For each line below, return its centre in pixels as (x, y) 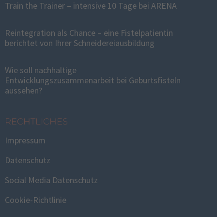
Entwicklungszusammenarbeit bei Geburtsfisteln (93, 80)
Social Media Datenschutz (51, 180)
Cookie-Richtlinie (36, 200)
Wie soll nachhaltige (41, 70)
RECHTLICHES (36, 122)
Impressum (25, 140)
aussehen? (23, 90)
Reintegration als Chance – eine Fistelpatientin (89, 33)
